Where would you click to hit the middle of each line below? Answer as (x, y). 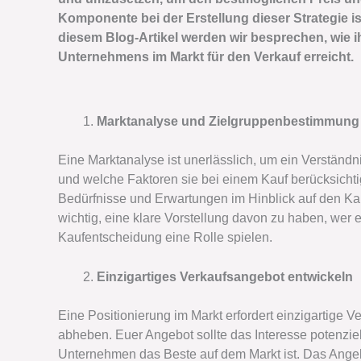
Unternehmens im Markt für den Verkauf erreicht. (206, 57)
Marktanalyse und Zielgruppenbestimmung (228, 121)
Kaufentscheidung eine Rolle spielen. (165, 237)
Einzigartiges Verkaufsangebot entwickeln (225, 277)
